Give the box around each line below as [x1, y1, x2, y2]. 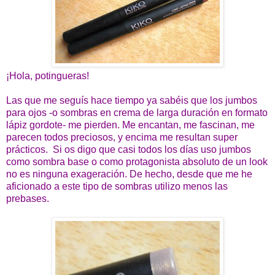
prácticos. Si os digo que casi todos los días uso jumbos [6, 144, 251, 155]
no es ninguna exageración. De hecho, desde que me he [6, 168, 252, 179]
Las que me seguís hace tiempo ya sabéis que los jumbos [6, 95, 257, 106]
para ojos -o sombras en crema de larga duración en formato [6, 107, 268, 118]
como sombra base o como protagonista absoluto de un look [6, 156, 268, 167]
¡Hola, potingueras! [6, 70, 89, 81]
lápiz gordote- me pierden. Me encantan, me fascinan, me [6, 119, 255, 130]
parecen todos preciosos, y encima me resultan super [6, 131, 238, 142]
